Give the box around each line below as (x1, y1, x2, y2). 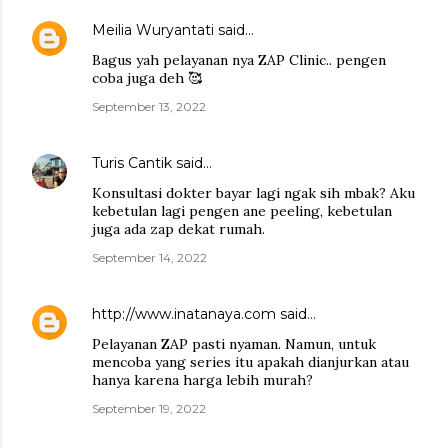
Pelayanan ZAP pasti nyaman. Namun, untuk (92, 334, 376, 353)
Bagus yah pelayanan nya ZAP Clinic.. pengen (92, 50, 386, 69)
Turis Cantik (92, 153, 172, 172)
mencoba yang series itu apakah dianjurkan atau (92, 352, 409, 371)
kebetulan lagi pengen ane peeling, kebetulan (92, 201, 392, 220)
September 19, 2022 (92, 400, 206, 416)
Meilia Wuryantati (92, 20, 214, 39)
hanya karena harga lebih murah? (92, 370, 313, 389)
